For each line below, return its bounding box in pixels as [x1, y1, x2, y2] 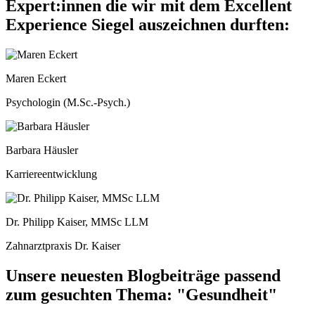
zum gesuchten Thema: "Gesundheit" [6, 285, 277, 304]
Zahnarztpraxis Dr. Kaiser [6, 239, 120, 252]
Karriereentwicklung [6, 167, 97, 180]
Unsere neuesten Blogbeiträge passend [6, 266, 281, 285]
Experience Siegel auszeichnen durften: [6, 15, 290, 34]
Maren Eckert [6, 72, 66, 84]
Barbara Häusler [6, 143, 78, 156]
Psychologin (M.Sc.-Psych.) [6, 96, 130, 108]
